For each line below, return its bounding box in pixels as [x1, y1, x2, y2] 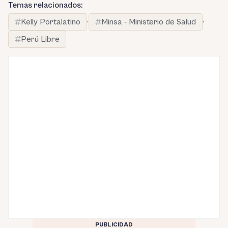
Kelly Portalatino [21, 17, 80, 27]
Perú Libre [21, 35, 60, 44]
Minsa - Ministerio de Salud [101, 17, 196, 27]
